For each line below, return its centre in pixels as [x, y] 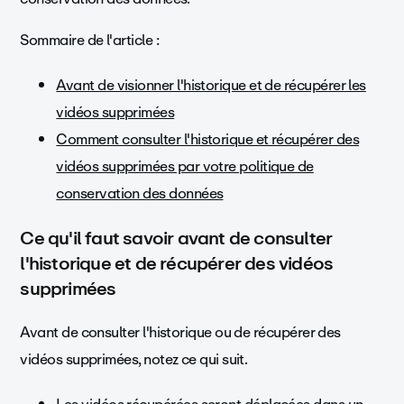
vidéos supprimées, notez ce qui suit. [134, 360]
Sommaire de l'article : [89, 41]
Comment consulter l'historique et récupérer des [208, 140]
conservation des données [140, 194]
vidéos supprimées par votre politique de [185, 167]
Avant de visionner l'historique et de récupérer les [211, 86]
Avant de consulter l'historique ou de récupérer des [180, 333]
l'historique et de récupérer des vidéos [177, 263]
